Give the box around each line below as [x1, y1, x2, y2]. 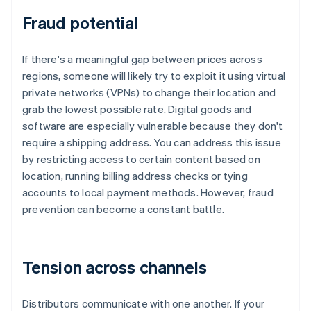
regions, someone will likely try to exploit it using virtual [22, 69, 286, 83]
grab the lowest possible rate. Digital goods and [22, 102, 252, 117]
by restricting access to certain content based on [22, 152, 260, 167]
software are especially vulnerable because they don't [22, 119, 283, 133]
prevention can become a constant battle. [22, 202, 224, 217]
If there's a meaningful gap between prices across [22, 52, 262, 67]
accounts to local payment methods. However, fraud [22, 185, 274, 200]
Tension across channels [22, 256, 208, 278]
